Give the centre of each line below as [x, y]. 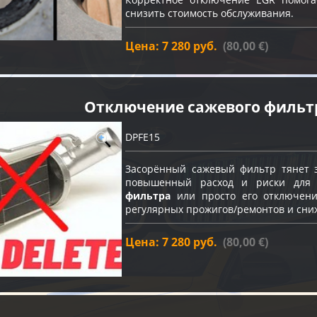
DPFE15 [143, 137]
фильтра [148, 195]
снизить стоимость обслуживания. [209, 13]
